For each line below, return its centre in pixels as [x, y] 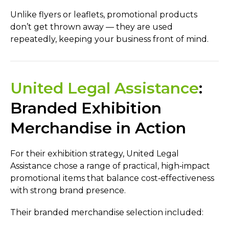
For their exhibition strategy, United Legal [95, 154]
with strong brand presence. [68, 191]
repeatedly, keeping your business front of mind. [109, 39]
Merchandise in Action [98, 128]
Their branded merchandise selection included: [107, 213]
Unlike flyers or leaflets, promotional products [104, 15]
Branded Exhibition [86, 108]
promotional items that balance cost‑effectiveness [112, 178]
